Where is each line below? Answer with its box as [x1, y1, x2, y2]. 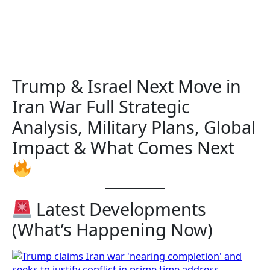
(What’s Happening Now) [12, 218, 213, 242]
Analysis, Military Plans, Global [12, 115, 256, 139]
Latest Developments [31, 197, 206, 221]
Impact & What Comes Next [12, 136, 234, 160]
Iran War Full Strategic [12, 95, 190, 119]
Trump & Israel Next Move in [12, 74, 241, 98]
